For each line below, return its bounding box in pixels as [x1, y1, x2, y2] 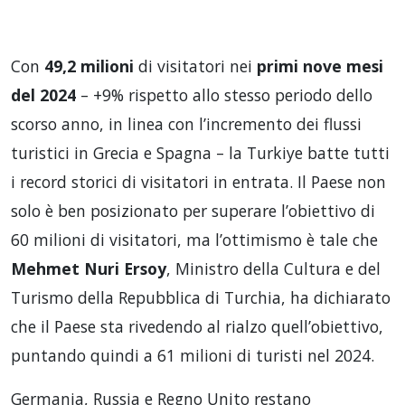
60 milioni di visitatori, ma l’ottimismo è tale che [11, 228, 378, 250]
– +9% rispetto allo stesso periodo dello [76, 83, 372, 106]
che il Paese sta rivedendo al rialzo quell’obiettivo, [11, 315, 383, 337]
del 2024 [11, 83, 76, 106]
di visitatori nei [134, 54, 257, 77]
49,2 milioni [44, 54, 134, 77]
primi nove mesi [257, 54, 383, 77]
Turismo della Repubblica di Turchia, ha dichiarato [11, 286, 391, 308]
